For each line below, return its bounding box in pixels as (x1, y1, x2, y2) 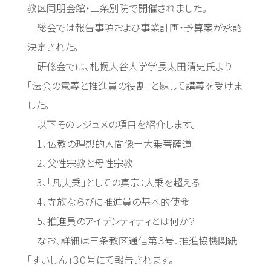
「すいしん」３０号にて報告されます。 (27, 252, 174, 267)
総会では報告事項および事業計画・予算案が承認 (27, 20, 242, 34)
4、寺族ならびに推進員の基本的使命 (27, 194, 189, 209)
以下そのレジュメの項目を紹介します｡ (27, 117, 196, 131)
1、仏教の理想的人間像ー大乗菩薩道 (27, 136, 192, 151)
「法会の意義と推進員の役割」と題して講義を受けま (27, 78, 243, 93)
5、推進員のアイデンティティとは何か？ (27, 214, 195, 228)
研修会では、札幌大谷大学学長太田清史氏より (27, 59, 232, 73)
